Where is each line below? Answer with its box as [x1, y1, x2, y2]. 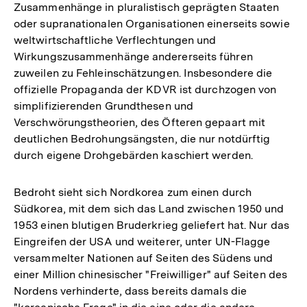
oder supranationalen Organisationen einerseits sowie [14, 16, 290, 30]
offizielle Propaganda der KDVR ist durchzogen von [14, 82, 277, 96]
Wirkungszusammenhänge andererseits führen [14, 49, 253, 63]
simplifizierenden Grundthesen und [14, 99, 193, 112]
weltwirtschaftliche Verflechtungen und [14, 33, 217, 47]
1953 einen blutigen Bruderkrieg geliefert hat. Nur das [14, 218, 289, 232]
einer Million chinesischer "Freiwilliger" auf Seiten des [14, 267, 288, 281]
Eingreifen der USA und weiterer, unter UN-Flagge [14, 234, 271, 248]
